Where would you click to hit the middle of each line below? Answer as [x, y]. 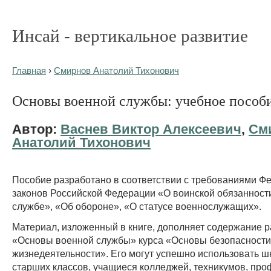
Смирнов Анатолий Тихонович [116, 71]
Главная [29, 71]
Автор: [36, 129]
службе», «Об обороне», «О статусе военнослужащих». [137, 206]
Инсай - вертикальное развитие [130, 36]
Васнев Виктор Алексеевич [151, 129]
